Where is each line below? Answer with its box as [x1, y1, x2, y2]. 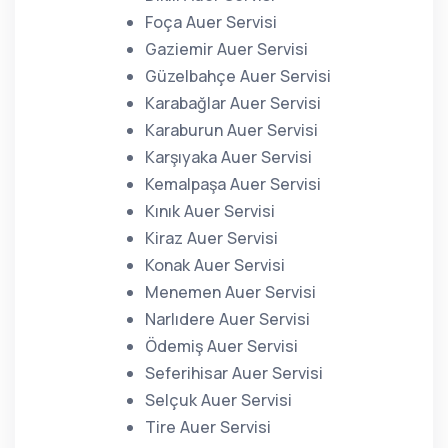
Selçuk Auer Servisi [145, 389, 292, 411]
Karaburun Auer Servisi [145, 119, 318, 141]
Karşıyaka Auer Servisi [145, 146, 312, 168]
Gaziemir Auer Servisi [145, 38, 308, 60]
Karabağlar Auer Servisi [145, 92, 321, 114]
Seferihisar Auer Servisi [145, 362, 323, 384]
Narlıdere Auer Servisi [145, 308, 310, 330]
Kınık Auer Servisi [145, 200, 275, 222]
